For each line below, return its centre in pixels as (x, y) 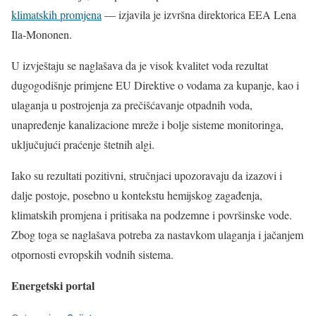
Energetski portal (53, 286)
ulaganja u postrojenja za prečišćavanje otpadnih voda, (132, 105)
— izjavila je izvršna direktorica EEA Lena (199, 15)
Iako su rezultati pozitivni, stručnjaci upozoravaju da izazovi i (147, 176)
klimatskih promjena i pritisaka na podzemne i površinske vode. (152, 215)
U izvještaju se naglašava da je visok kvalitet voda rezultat (140, 66)
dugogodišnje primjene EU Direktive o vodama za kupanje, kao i (155, 85)
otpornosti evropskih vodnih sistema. (92, 255)
